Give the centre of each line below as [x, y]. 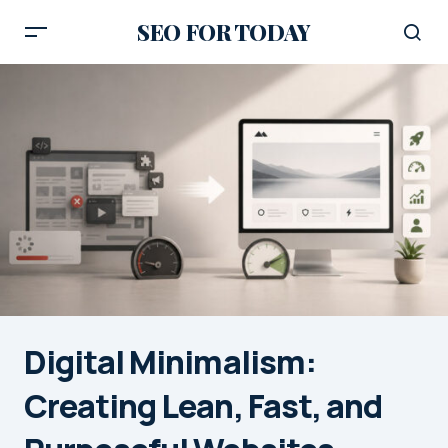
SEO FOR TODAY [224, 32]
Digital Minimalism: [170, 361]
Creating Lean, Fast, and [203, 405]
